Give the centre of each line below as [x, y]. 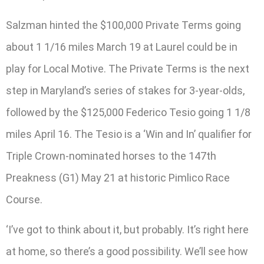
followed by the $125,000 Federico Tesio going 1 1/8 [128, 112]
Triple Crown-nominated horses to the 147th [111, 156]
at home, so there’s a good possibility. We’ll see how [127, 251]
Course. [24, 199]
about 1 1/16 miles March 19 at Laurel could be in [122, 47]
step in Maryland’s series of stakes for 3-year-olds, [125, 90]
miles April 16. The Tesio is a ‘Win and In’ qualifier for [129, 134]
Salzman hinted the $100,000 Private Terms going [123, 25]
